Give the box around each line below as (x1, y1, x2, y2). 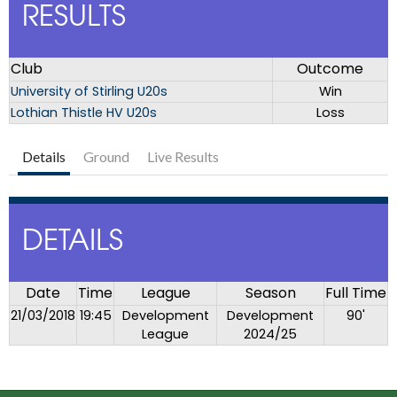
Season (245, 283, 296, 304)
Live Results (147, 148, 219, 166)
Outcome (297, 58, 363, 80)
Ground (83, 148, 129, 166)
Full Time (325, 283, 386, 304)
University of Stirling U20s (11, 82, 167, 101)
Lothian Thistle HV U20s (11, 104, 157, 122)
